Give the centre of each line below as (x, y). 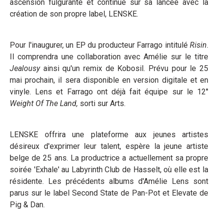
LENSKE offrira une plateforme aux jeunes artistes (109, 135)
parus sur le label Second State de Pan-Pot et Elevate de (109, 193)
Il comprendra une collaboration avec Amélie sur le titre (109, 57)
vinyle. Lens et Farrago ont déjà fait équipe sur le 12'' (109, 92)
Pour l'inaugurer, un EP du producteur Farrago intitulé (100, 45)
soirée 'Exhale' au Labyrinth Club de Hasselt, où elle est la (109, 170)
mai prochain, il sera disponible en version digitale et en (109, 80)
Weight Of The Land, (45, 103)
